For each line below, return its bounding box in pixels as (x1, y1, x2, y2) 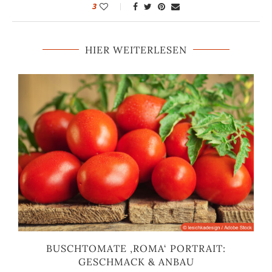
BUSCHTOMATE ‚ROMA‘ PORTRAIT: (46, 242, 226, 254)
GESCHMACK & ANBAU (78, 255, 194, 268)
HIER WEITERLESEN (85, 43, 187, 56)
